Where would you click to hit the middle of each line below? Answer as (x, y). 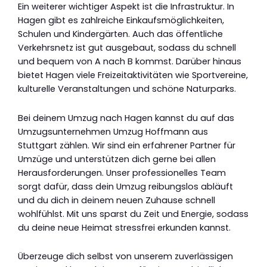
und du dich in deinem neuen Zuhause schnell (117, 200)
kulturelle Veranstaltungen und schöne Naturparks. (127, 89)
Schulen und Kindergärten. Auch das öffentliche (120, 34)
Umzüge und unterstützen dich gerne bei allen (117, 159)
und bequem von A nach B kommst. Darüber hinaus (130, 62)
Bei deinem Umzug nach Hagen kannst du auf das (126, 118)
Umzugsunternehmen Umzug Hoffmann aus (113, 131)
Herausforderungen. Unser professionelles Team (122, 173)
